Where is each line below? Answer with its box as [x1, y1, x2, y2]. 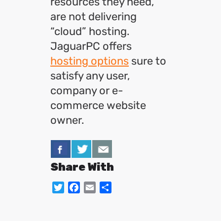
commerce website [50, 99, 146, 112]
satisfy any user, [50, 69, 130, 82]
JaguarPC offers [50, 39, 132, 53]
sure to [129, 54, 166, 68]
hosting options [50, 54, 129, 68]
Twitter [64, 183, 100, 192]
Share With [50, 160, 114, 174]
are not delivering [50, 10, 137, 23]
